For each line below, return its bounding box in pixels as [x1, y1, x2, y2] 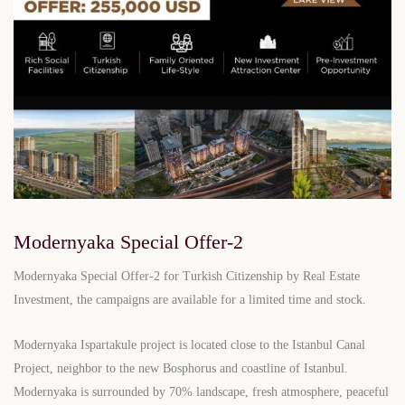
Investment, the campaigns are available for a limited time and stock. [14, 292, 366, 306]
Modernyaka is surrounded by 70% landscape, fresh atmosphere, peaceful [14, 384, 389, 399]
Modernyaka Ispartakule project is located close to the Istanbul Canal [14, 337, 365, 352]
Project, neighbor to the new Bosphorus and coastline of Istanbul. [14, 361, 352, 375]
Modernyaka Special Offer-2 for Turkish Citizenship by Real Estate [14, 268, 360, 283]
